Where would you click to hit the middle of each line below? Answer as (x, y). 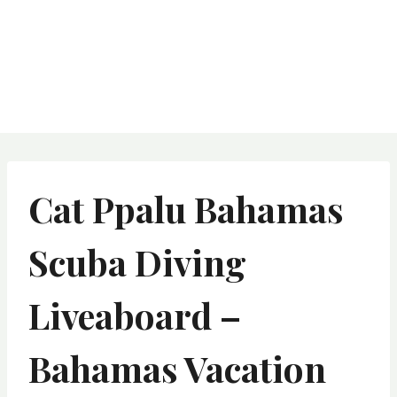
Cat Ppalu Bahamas (186, 209)
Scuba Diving (137, 262)
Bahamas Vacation (177, 368)
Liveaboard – (135, 315)
